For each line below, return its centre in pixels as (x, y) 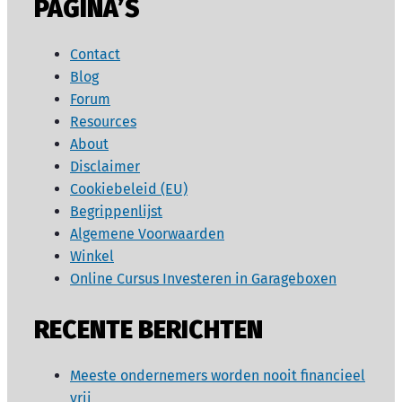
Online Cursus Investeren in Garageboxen (203, 278)
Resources (103, 121)
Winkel (92, 256)
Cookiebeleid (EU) (129, 188)
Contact (95, 54)
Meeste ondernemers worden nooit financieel (218, 376)
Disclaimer (105, 166)
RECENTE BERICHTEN (149, 330)
